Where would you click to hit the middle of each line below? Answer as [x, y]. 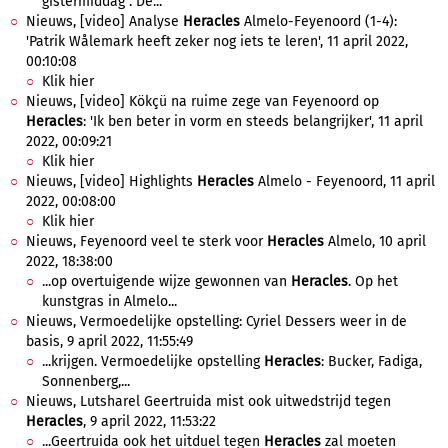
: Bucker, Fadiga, [371, 361]
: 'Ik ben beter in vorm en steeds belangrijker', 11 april [253, 121]
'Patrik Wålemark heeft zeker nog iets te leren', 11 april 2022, [217, 41]
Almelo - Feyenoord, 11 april [344, 181]
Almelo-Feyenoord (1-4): [318, 21]
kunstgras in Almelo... [109, 301]
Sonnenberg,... [86, 381]
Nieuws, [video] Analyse [104, 21]
